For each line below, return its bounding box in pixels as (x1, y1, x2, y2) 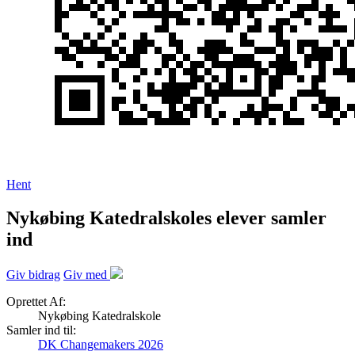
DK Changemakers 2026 (38, 338, 163, 352)
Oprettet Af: (6, 295, 66, 309)
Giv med (63, 268, 110, 282)
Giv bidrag (6, 268, 60, 282)
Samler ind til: (6, 323, 76, 338)
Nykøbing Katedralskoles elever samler (6, 208, 326, 229)
